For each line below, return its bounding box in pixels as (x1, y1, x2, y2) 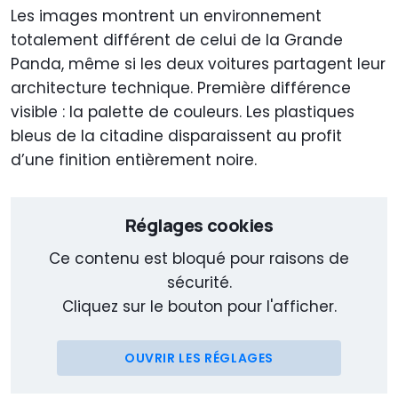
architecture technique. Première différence (11, 77, 351, 99)
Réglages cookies (124, 213, 274, 238)
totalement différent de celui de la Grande (11, 29, 343, 52)
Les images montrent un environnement (11, 5, 322, 28)
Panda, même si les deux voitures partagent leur (11, 53, 386, 76)
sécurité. (166, 272, 232, 294)
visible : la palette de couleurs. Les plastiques (11, 101, 354, 123)
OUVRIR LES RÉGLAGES (123, 349, 275, 368)
